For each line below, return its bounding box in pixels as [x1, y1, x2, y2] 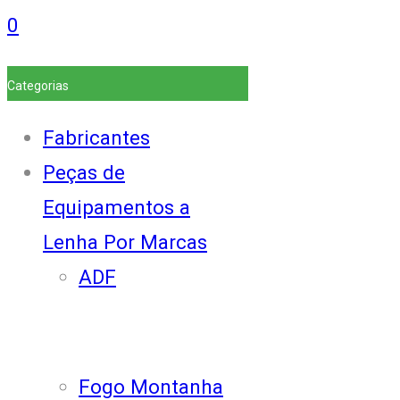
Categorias [7, 78, 69, 93]
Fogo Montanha [79, 374, 223, 398]
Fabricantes [43, 126, 150, 150]
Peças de [43, 161, 125, 185]
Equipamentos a [43, 196, 190, 220]
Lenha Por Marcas [43, 230, 207, 254]
